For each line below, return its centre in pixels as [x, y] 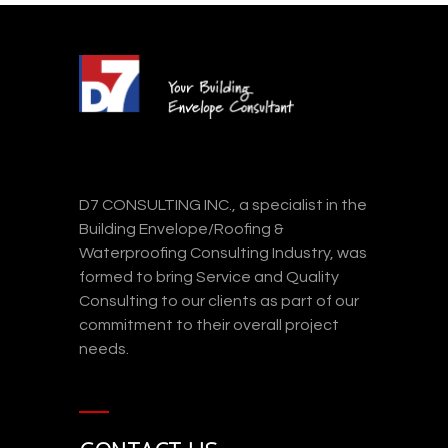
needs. [104, 349]
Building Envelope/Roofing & [181, 229]
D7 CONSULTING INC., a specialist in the [223, 205]
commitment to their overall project [209, 325]
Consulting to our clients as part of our [219, 301]
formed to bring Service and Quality [209, 277]
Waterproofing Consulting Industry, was [223, 253]
